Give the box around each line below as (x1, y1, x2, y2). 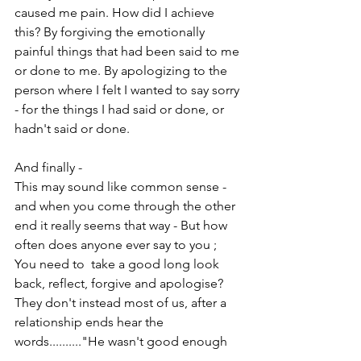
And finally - (15, 159, 85, 175)
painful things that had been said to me (15, 43, 243, 59)
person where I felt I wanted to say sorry (15, 81, 243, 98)
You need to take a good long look (15, 255, 222, 272)
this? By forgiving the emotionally (15, 23, 208, 39)
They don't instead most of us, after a (15, 294, 230, 310)
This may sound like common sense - (15, 178, 230, 194)
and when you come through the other (15, 197, 239, 214)
